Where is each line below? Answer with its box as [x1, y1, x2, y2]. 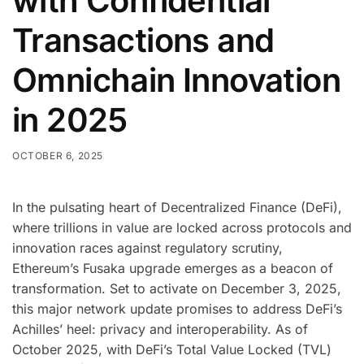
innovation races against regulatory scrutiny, [12, 240, 283, 257]
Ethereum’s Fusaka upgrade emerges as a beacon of [12, 260, 333, 277]
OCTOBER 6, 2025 [12, 149, 103, 162]
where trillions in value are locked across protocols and [12, 219, 352, 236]
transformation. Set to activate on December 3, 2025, [12, 280, 341, 297]
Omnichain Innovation [12, 59, 340, 100]
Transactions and [12, 19, 275, 60]
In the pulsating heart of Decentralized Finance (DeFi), [12, 199, 342, 216]
